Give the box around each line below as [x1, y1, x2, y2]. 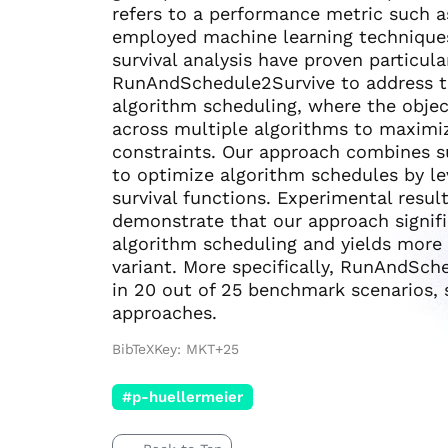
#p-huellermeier [121, 387, 243, 406]
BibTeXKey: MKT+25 [112, 340, 239, 357]
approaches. [112, 301, 217, 323]
